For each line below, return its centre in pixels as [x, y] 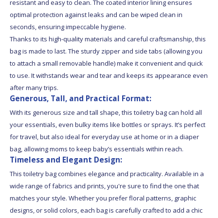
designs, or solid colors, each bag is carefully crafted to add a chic [106, 210]
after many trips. [34, 87]
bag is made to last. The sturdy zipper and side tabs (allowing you [106, 51]
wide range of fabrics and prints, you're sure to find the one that [104, 186]
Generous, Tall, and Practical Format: [81, 98]
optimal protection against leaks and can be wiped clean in [96, 14]
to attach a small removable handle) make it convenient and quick [106, 63]
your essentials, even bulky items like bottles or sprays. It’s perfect [108, 124]
